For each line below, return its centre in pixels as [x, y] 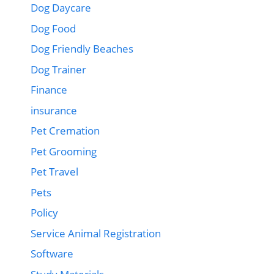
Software [52, 254]
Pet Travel [54, 172]
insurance [54, 110]
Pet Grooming [64, 151]
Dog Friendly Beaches [82, 49]
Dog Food [53, 28]
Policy [44, 213]
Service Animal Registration [96, 233]
